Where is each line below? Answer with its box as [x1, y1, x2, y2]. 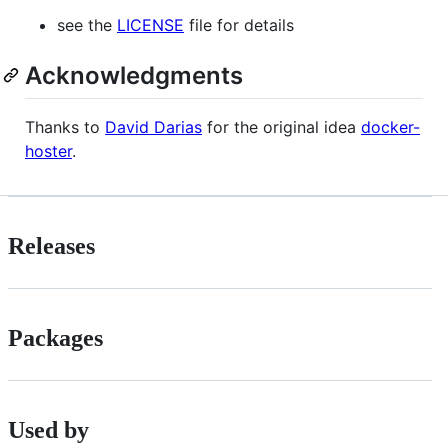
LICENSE [117, 14, 184, 35]
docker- [361, 116, 420, 137]
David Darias [105, 116, 202, 137]
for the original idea [202, 116, 361, 137]
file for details [184, 14, 294, 35]
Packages [8, 324, 103, 351]
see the [57, 14, 117, 35]
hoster [25, 140, 72, 161]
